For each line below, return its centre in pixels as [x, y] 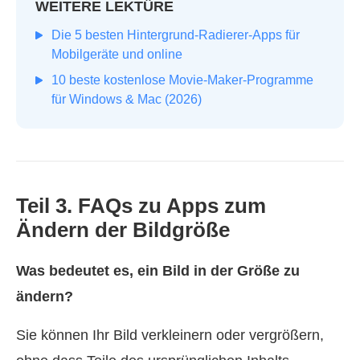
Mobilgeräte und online [117, 55]
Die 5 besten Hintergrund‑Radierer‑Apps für [176, 35]
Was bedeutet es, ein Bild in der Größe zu [158, 271]
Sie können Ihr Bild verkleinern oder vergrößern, [170, 335]
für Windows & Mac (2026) [127, 100]
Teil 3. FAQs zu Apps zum [141, 206]
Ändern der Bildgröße [123, 230]
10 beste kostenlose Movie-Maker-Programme [182, 80]
